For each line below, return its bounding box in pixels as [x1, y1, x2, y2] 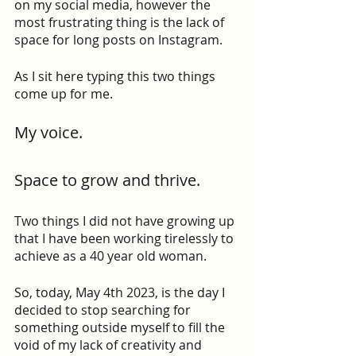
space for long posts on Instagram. [14, 31, 222, 48]
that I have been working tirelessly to [14, 230, 237, 247]
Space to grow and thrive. [14, 169, 200, 191]
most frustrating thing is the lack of [14, 14, 227, 31]
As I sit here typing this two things [14, 68, 219, 85]
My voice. [14, 122, 83, 143]
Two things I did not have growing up [14, 212, 238, 230]
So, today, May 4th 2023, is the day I [14, 284, 228, 301]
